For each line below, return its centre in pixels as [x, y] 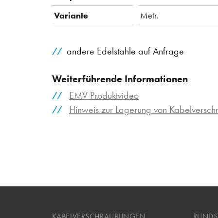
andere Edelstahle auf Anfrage [125, 51]
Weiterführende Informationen [120, 79]
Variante [71, 16]
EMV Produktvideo [104, 96]
